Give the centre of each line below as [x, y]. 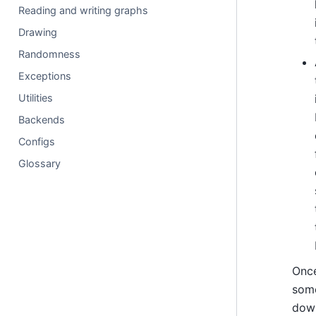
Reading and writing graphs [84, 10]
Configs [37, 141]
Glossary [40, 163]
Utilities [36, 98]
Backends [42, 120]
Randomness [50, 54]
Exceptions [45, 76]
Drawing [38, 32]
